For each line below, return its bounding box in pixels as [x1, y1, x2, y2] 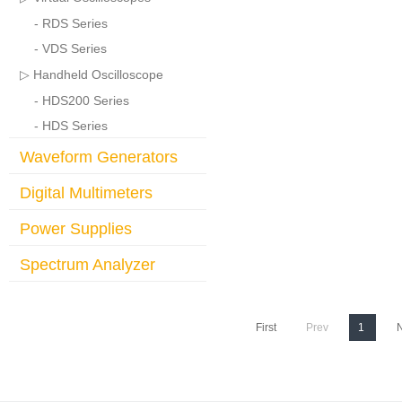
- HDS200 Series [34, 93, 129, 108]
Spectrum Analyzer [20, 256, 155, 274]
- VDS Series [34, 41, 107, 56]
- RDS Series [34, 16, 108, 31]
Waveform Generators [20, 148, 178, 166]
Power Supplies [20, 220, 132, 238]
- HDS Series [34, 118, 108, 133]
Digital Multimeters [20, 184, 153, 202]
